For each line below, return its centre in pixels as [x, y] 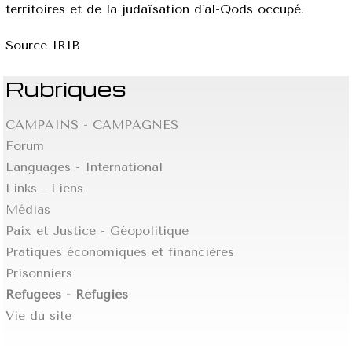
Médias [28, 209]
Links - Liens [45, 188]
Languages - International [84, 167]
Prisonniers [39, 273]
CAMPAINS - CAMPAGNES [92, 124]
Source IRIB [43, 45]
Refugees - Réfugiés [67, 294]
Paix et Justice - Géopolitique [97, 230]
